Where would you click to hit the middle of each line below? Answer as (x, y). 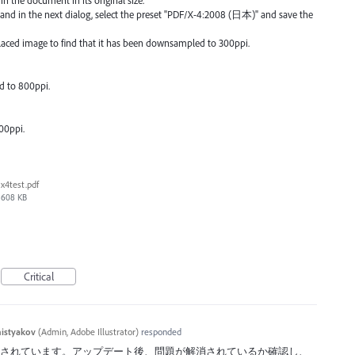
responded (160, 332)
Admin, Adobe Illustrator (88, 332)
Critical (38, 277)
